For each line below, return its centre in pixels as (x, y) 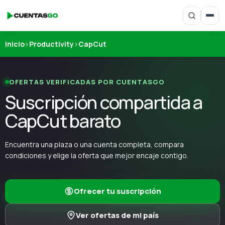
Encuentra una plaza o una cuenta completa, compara (94, 144)
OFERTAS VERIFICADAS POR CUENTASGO (87, 82)
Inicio (15, 44)
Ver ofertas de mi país (117, 215)
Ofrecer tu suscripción (117, 191)
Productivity (51, 44)
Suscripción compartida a (104, 102)
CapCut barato (63, 121)
